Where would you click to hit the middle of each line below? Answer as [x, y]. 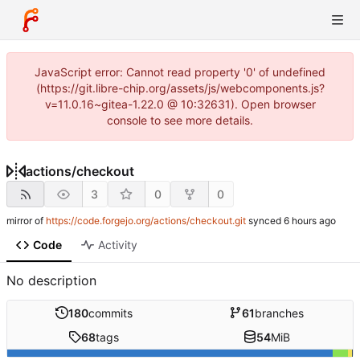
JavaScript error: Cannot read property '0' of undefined [180, 72]
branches [279, 313]
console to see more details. [180, 120]
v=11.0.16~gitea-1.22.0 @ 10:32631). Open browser [180, 104]
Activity [117, 245]
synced [265, 221]
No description [51, 281]
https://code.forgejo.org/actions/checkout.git [146, 221]
